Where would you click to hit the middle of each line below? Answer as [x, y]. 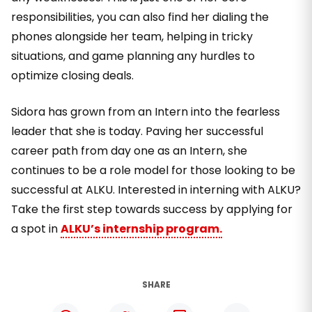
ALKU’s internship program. [141, 229]
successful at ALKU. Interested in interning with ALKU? [156, 190]
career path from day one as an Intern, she [129, 151]
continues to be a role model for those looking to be [153, 170]
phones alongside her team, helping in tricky [132, 37]
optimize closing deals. [72, 76]
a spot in [36, 229]
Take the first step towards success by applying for [152, 209]
